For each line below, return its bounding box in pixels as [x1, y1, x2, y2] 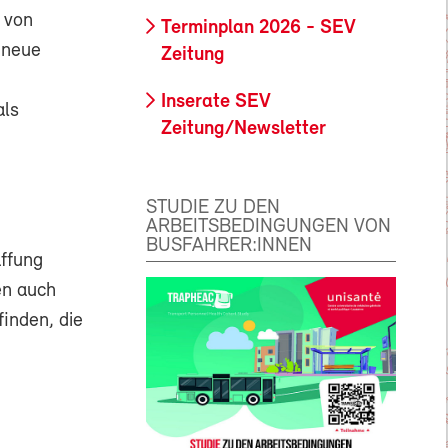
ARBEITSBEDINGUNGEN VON [146, 216, 391, 237]
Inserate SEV [161, 92, 271, 113]
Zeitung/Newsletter [161, 119, 326, 140]
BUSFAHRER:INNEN [146, 235, 312, 256]
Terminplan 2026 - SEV [161, 18, 356, 39]
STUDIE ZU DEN [146, 197, 280, 218]
